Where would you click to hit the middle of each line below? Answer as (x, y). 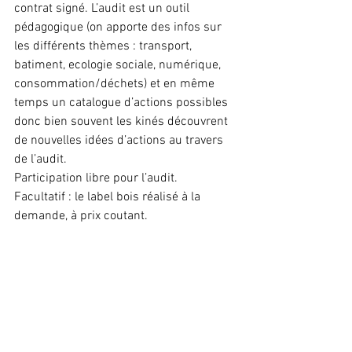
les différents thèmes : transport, (104, 46)
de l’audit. (40, 159)
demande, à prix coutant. (81, 216)
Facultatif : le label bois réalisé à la (109, 197)
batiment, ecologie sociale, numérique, (119, 65)
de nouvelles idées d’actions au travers (120, 141)
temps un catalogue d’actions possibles (123, 103)
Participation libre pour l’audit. (96, 178)
